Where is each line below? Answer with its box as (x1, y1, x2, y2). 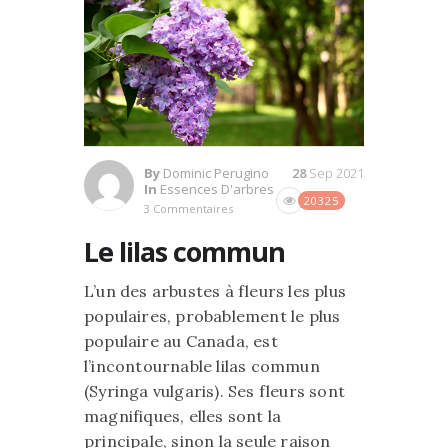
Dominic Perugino (163, 163, 269, 182)
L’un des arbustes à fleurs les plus (84, 280, 346, 301)
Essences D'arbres (160, 179, 274, 198)
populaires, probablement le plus (84, 305, 341, 326)
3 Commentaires (144, 200, 233, 216)
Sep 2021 (309, 163, 364, 182)
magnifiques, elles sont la (84, 405, 282, 426)
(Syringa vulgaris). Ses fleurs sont (84, 380, 345, 401)
